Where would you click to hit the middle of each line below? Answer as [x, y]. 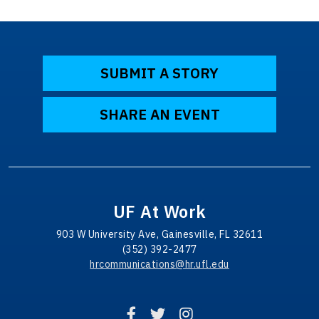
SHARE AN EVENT [159, 114]
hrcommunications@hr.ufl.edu [159, 264]
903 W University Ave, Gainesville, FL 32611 [159, 234]
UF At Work [159, 211]
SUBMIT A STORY [159, 73]
